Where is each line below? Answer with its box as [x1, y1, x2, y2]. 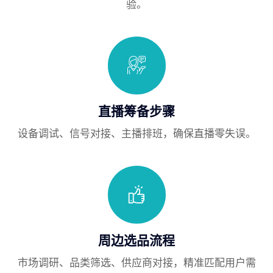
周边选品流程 [98, 232, 175, 249]
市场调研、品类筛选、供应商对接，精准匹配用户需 [17, 256, 256, 269]
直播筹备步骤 [98, 103, 175, 119]
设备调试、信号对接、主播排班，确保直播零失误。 [17, 127, 256, 140]
